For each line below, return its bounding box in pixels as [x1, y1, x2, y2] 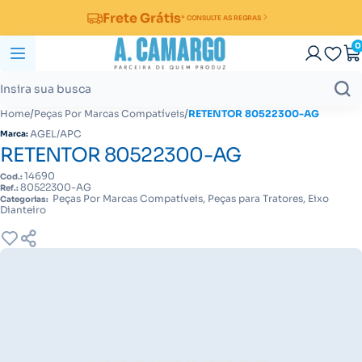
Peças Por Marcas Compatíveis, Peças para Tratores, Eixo [50, 192, 329, 204]
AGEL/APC [30, 128, 82, 140]
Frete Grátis [102, 9, 181, 27]
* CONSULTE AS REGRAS [180, 13, 262, 22]
